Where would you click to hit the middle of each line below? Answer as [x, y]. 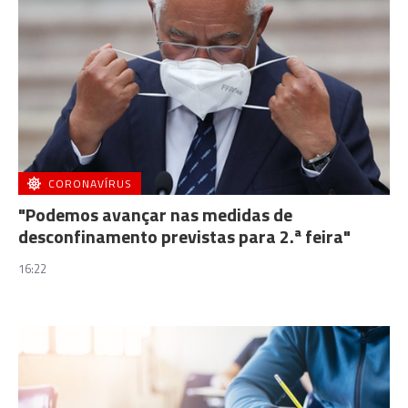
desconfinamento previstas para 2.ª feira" [184, 236]
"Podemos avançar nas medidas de [155, 214]
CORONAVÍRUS [90, 184]
